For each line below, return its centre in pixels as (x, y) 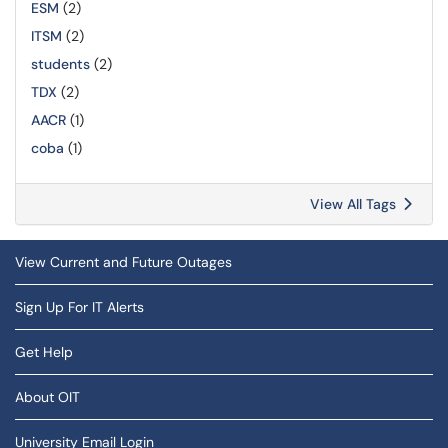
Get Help (44, 352)
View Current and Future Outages (123, 262)
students (60, 64)
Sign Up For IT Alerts (79, 307)
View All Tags (355, 204)
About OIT (47, 397)
